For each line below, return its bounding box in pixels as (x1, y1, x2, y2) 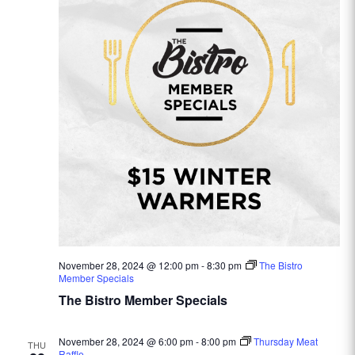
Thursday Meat (253, 334, 318, 348)
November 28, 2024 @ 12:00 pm (58, 258, 199, 272)
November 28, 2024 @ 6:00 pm (58, 334, 193, 348)
